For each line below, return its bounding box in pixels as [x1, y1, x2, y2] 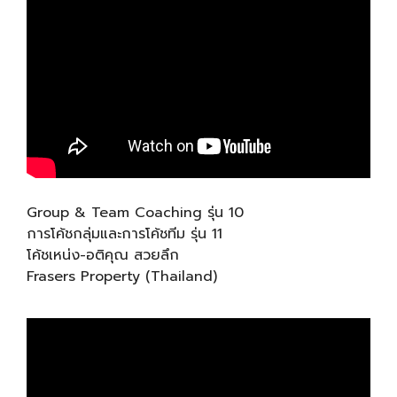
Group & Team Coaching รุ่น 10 [27, 202, 244, 224]
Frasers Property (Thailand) [27, 266, 217, 288]
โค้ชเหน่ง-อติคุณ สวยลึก [27, 245, 179, 267]
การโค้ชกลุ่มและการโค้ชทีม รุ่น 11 [27, 223, 222, 245]
